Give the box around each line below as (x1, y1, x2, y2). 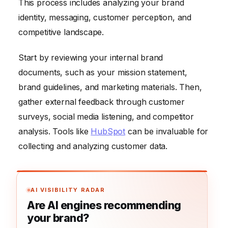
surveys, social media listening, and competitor (18, 111, 194, 122)
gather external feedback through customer (18, 96, 185, 107)
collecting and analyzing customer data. (18, 140, 168, 151)
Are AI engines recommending (27, 198, 181, 212)
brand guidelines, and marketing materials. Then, (18, 81, 202, 92)
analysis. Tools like (18, 126, 91, 136)
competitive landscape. (18, 27, 104, 38)
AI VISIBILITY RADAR (31, 186, 105, 193)
